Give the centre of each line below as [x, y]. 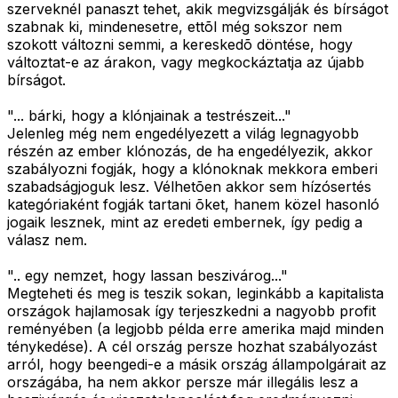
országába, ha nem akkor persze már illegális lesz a [183, 382]
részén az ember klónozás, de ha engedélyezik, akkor [190, 151]
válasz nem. [47, 240]
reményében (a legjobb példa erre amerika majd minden [195, 329]
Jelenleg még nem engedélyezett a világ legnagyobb [183, 134]
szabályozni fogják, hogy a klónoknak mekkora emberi [192, 169]
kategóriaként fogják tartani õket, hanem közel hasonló [193, 205]
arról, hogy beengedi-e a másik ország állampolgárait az [197, 365]
